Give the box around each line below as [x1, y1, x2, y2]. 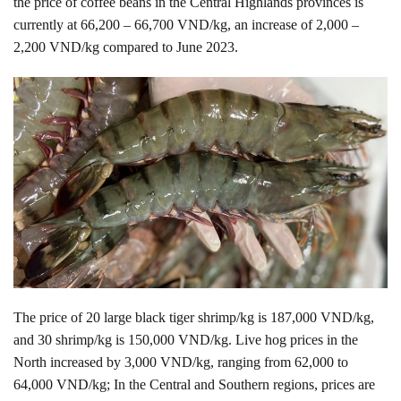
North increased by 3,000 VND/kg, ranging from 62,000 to [13, 354, 348, 371]
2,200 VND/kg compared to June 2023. [13, 39, 238, 55]
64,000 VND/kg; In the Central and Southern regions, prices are [13, 377, 375, 393]
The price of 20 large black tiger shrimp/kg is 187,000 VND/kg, [13, 310, 374, 326]
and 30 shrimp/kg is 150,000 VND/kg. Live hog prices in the [13, 332, 358, 348]
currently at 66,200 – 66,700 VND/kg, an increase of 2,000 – [13, 17, 359, 33]
